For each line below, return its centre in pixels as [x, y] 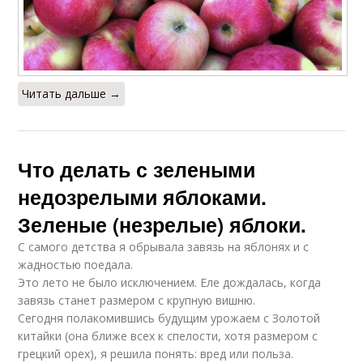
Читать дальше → [72, 93]
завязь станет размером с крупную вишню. [137, 300]
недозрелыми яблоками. [143, 196]
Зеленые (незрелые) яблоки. [162, 224]
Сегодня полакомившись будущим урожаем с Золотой [169, 318]
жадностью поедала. [76, 264]
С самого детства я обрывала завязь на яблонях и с [164, 246]
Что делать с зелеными [137, 169]
